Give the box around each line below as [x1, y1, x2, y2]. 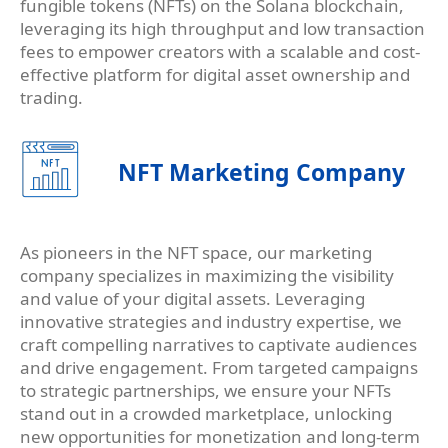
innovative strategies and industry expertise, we [20, 310, 402, 334]
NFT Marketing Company [118, 155, 406, 188]
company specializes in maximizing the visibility [20, 264, 394, 288]
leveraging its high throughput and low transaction [20, 17, 425, 41]
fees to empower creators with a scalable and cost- [20, 40, 420, 64]
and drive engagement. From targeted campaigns [20, 356, 418, 380]
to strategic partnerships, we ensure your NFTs [20, 379, 391, 403]
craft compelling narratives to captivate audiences [20, 333, 417, 357]
